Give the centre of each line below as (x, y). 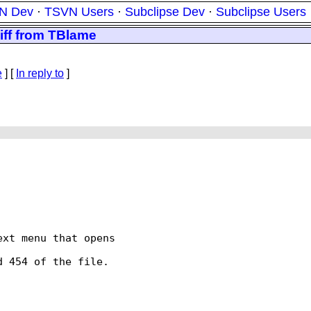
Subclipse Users (261, 12)
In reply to (40, 73)
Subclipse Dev (165, 12)
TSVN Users (79, 12)
